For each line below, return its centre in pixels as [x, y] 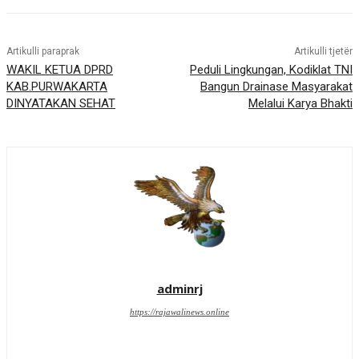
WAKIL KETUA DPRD [60, 70]
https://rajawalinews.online [179, 312]
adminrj [179, 289]
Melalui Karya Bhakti [300, 104]
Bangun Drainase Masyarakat [276, 87]
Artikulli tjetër [323, 52]
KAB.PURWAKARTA [57, 87]
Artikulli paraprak [43, 52]
